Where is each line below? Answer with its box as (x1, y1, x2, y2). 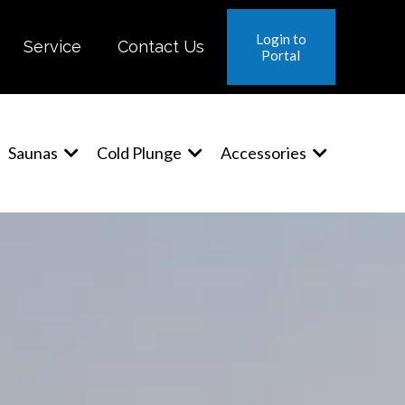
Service (23, 37, 81, 56)
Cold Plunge (96, 143, 184, 164)
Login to (255, 31, 306, 47)
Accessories (220, 143, 309, 164)
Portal (261, 47, 301, 63)
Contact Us (117, 37, 204, 56)
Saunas (7, 143, 61, 164)
